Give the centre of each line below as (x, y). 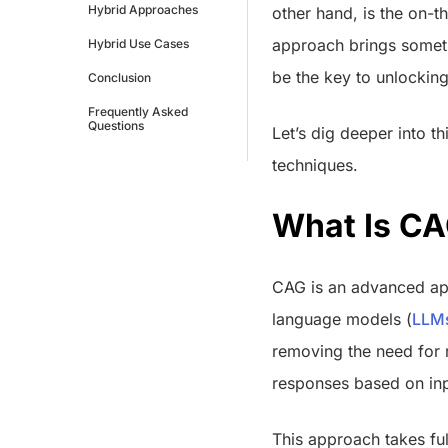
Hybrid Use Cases (138, 43)
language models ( (342, 318)
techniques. (315, 164)
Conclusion (119, 77)
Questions (116, 125)
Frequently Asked (138, 111)
